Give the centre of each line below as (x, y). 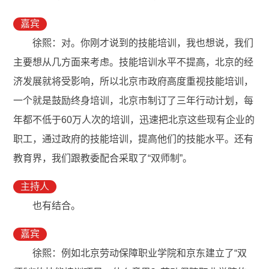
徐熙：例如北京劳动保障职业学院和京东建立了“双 (140, 253)
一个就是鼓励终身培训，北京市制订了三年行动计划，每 (134, 101)
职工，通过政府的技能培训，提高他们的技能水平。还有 (134, 139)
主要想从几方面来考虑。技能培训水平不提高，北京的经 (134, 62)
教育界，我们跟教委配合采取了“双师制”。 (104, 159)
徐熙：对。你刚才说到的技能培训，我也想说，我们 (143, 43)
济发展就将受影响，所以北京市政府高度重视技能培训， (134, 82)
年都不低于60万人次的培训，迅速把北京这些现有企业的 (134, 120)
